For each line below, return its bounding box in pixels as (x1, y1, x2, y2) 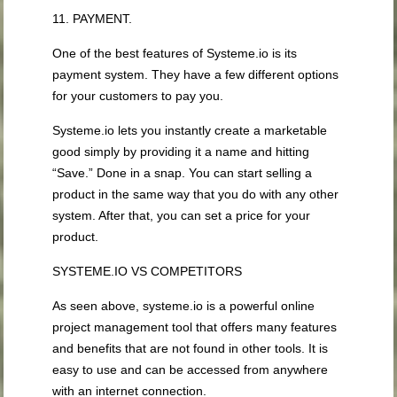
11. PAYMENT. (52, 12, 133, 27)
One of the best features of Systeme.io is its (52, 46, 298, 61)
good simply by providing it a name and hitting (52, 144, 310, 160)
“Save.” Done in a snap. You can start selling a (52, 166, 313, 181)
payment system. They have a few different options (52, 67, 339, 82)
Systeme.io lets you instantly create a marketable (52, 123, 328, 138)
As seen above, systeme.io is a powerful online (52, 299, 315, 314)
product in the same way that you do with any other (52, 187, 339, 202)
